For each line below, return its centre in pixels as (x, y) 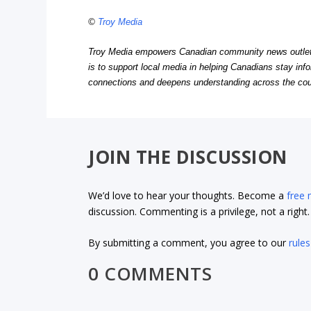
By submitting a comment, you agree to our (189, 243)
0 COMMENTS (150, 273)
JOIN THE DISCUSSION (188, 157)
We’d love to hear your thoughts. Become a (188, 195)
